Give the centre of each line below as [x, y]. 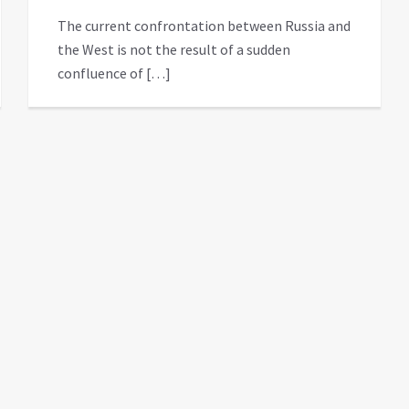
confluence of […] [114, 73]
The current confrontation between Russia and [204, 25]
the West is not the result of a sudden [174, 49]
